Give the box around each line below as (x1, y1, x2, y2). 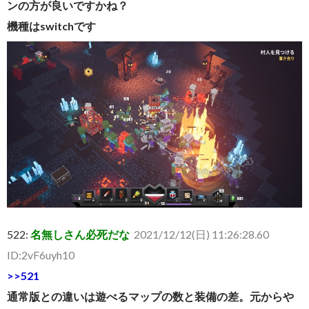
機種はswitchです (7, 19, 96, 33)
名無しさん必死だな (30, 227, 132, 241)
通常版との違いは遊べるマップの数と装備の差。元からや (7, 289, 294, 303)
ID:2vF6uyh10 (7, 248, 74, 261)
